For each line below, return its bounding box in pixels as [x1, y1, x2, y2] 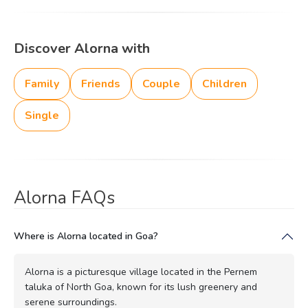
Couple [142, 76, 180, 91]
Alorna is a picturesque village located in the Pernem [25, 265, 257, 278]
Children [202, 76, 247, 91]
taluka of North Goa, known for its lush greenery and [25, 280, 257, 294]
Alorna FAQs [14, 185, 115, 210]
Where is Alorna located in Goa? [14, 229, 158, 243]
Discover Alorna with [14, 38, 150, 58]
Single [25, 107, 59, 123]
